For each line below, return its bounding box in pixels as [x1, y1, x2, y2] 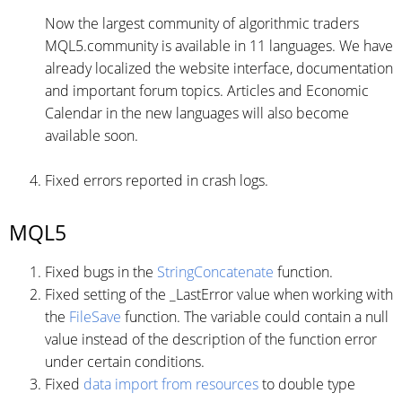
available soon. [45, 126, 138, 145]
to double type [258, 374, 355, 394]
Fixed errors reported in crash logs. [45, 170, 268, 190]
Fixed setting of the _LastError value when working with [45, 284, 393, 304]
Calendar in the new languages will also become [45, 103, 349, 123]
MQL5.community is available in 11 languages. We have [45, 36, 393, 56]
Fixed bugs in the [45, 262, 157, 282]
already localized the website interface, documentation [45, 58, 393, 78]
